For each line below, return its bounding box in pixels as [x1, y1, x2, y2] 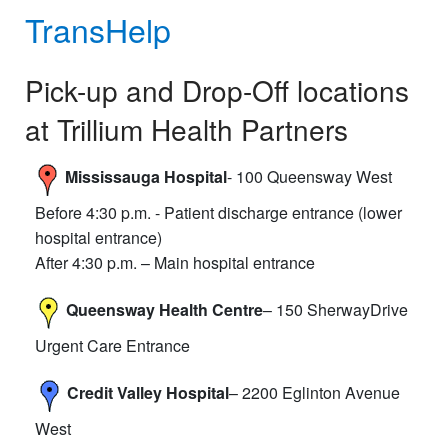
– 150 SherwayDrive [263, 297, 408, 321]
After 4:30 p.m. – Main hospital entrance [35, 250, 315, 274]
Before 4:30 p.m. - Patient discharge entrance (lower [35, 200, 402, 224]
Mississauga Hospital [65, 164, 227, 188]
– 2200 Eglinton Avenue [229, 380, 400, 404]
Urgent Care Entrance [35, 333, 190, 357]
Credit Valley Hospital [67, 380, 229, 404]
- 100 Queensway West [227, 164, 392, 188]
